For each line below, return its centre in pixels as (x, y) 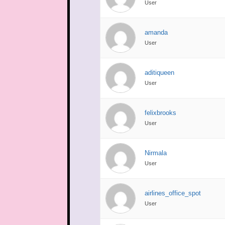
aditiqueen (160, 72)
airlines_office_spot (173, 193)
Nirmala (156, 153)
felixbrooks (161, 113)
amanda (156, 32)
